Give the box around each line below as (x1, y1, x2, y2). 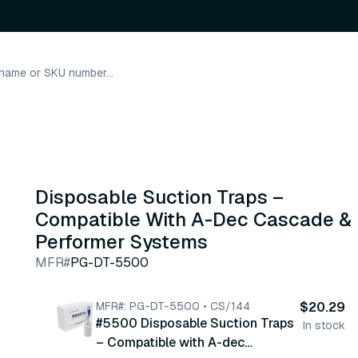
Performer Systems (35, 229, 208, 254)
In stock (303, 318, 345, 332)
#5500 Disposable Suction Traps (96, 315, 294, 332)
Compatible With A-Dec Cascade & (35, 207, 352, 232)
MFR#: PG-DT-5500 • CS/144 (96, 299, 250, 313)
